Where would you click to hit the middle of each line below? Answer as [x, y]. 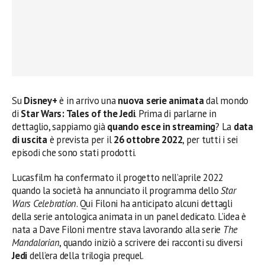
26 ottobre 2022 [148, 140]
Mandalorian [36, 243]
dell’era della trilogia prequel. [86, 256]
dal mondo [226, 101]
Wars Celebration [44, 204]
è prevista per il [80, 140]
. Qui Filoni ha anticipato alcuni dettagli [154, 204]
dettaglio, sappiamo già [60, 127]
